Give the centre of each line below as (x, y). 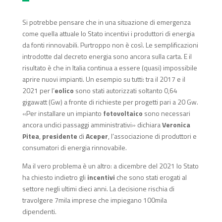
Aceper (97, 136)
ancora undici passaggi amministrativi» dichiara (92, 125)
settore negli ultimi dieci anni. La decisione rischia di (98, 189)
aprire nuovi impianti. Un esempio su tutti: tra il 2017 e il (104, 79)
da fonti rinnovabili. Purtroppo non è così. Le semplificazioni (110, 45)
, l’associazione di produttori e (152, 136)
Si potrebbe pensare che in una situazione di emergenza (106, 22)
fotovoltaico (123, 113)
